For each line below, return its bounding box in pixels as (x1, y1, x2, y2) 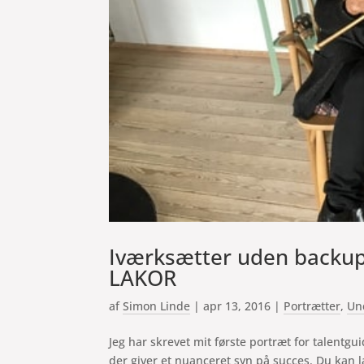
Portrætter (284, 298, 341, 314)
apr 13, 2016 (203, 298, 271, 314)
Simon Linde (123, 298, 191, 314)
